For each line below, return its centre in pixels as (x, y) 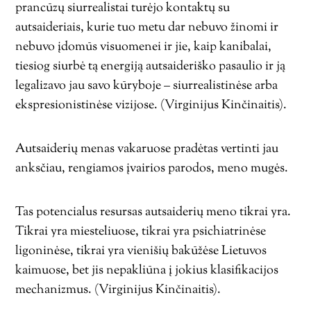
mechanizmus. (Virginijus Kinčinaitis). (118, 290)
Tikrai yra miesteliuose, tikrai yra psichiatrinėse (141, 232)
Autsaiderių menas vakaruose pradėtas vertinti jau (147, 149)
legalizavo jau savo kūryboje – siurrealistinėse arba (147, 86)
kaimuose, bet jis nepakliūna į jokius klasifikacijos (147, 271)
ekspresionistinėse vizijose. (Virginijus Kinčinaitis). (151, 106)
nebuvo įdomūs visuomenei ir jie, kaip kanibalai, (144, 47)
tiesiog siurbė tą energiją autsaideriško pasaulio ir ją (151, 67)
